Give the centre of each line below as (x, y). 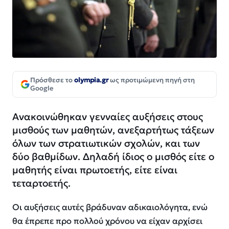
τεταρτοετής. (41, 183)
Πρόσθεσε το (52, 80)
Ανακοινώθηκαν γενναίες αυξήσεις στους (108, 117)
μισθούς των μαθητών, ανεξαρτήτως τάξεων (113, 130)
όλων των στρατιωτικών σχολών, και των (106, 143)
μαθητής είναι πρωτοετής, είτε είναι (95, 170)
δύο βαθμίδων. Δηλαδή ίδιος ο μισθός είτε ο (113, 157)
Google (42, 88)
